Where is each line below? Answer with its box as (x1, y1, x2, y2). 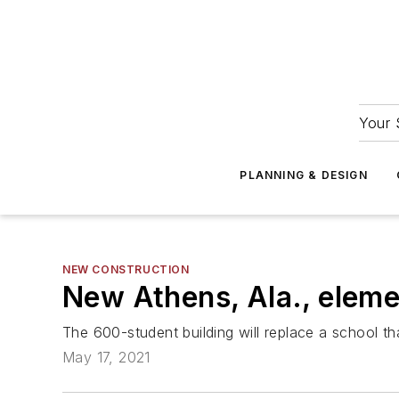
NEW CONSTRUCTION (62, 263, 190, 276)
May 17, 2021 (62, 348, 151, 367)
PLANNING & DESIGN (240, 168, 368, 182)
